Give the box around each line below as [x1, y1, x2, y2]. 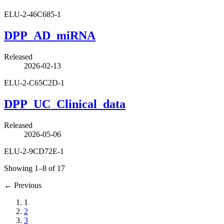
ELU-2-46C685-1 [4, 10, 61, 19]
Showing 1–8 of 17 [4, 164, 65, 172]
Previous [12, 181, 41, 189]
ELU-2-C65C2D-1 [4, 78, 64, 87]
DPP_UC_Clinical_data [4, 97, 125, 111]
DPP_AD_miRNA [4, 29, 95, 42]
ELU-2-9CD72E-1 [4, 147, 64, 155]
